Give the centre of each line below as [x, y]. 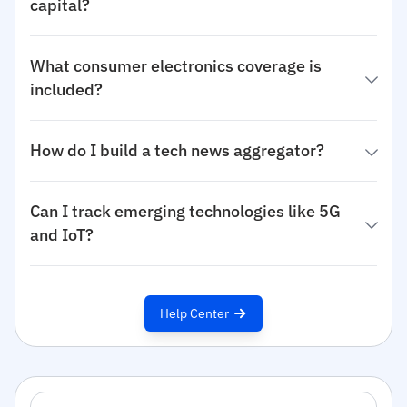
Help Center [194, 313]
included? [66, 89]
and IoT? [62, 235]
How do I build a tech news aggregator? [177, 150]
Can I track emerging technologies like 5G [185, 211]
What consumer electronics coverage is [176, 66]
